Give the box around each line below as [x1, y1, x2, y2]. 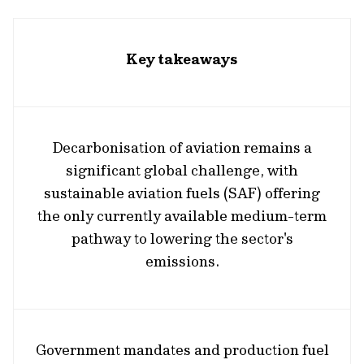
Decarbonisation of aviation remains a [52, 138, 312, 157]
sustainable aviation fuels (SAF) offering [44, 184, 320, 202]
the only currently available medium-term [37, 206, 327, 225]
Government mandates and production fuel [35, 340, 329, 359]
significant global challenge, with [66, 161, 298, 180]
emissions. [145, 252, 219, 271]
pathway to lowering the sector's [71, 229, 293, 248]
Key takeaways [126, 50, 238, 68]
